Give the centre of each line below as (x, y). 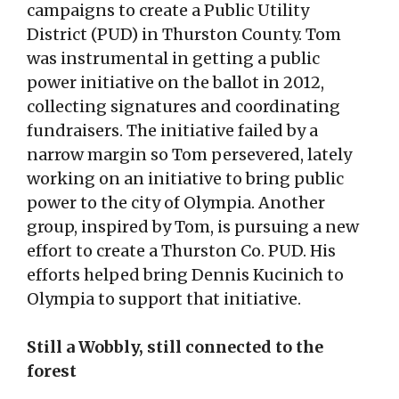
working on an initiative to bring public (185, 179)
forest (52, 371)
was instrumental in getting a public (173, 59)
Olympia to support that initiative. (164, 299)
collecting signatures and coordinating (183, 107)
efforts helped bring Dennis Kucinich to (185, 275)
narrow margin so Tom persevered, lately (189, 155)
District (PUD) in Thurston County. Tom (184, 35)
